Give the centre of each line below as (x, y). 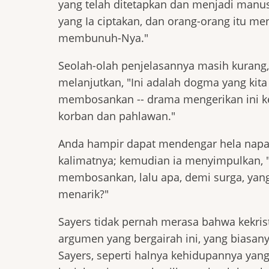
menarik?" (83, 194)
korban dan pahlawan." (117, 116)
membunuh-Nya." (103, 38)
